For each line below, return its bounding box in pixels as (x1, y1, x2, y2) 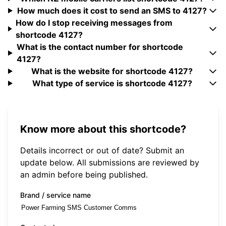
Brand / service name (20, 190, 91, 199)
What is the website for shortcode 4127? (31, 66, 193, 77)
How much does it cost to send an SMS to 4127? (17, 6, 207, 16)
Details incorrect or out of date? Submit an (20, 145, 184, 155)
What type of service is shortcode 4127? (32, 78, 192, 89)
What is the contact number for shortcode (16, 42, 183, 52)
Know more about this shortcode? (20, 123, 186, 135)
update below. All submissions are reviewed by (20, 157, 199, 167)
